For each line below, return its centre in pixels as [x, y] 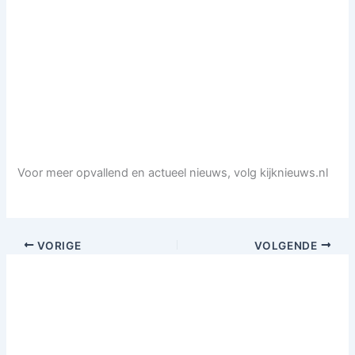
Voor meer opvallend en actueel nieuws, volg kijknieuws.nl [173, 173]
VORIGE [58, 245]
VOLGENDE [288, 245]
